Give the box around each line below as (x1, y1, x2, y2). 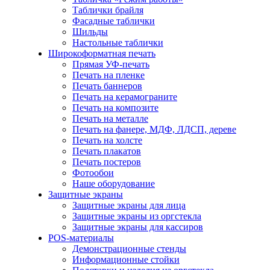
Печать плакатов (72, 146, 141, 156)
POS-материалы (48, 233, 114, 243)
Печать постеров (72, 157, 141, 167)
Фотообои (72, 168, 114, 178)
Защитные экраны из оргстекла (72, 211, 201, 221)
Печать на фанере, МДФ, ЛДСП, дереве (72, 124, 236, 134)
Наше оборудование (72, 178, 155, 189)
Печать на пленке (72, 70, 145, 80)
